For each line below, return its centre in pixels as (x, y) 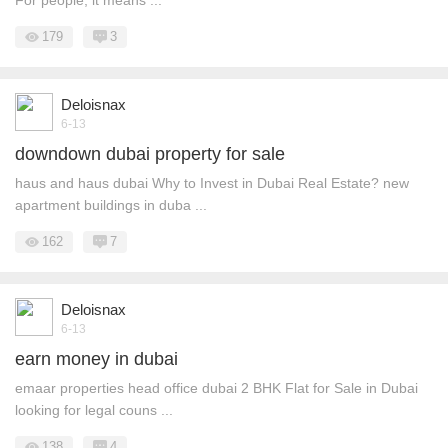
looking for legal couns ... (94, 410)
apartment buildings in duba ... (111, 205)
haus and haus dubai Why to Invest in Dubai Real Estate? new (212, 183)
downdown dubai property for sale (150, 154)
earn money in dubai (96, 359)
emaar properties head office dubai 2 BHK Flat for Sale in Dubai (216, 388)
